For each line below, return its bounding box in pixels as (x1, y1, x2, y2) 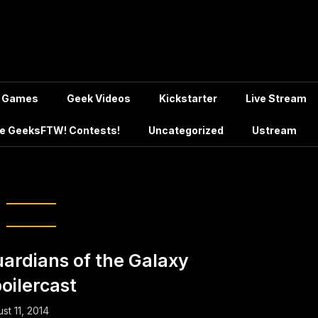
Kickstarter (159, 92, 217, 104)
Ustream (252, 124, 297, 136)
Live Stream (246, 92, 307, 104)
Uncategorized (148, 124, 224, 136)
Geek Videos (67, 92, 131, 104)
